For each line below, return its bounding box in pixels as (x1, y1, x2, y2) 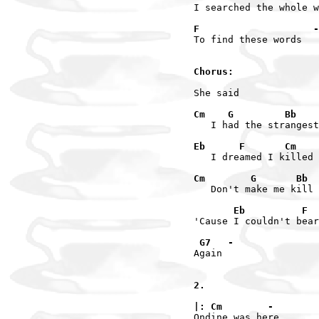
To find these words (194, 33, 302, 45)
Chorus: (194, 66, 234, 77)
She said (194, 87, 239, 98)
